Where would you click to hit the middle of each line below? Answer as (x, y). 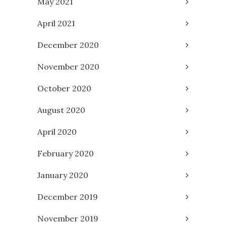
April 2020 (57, 131)
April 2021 (56, 23)
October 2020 (64, 88)
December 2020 (68, 45)
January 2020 (63, 175)
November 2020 (68, 66)
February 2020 (66, 153)
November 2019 (68, 218)
